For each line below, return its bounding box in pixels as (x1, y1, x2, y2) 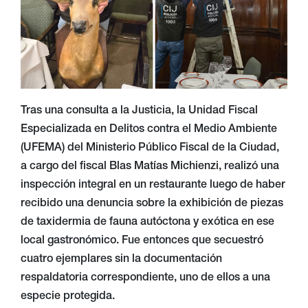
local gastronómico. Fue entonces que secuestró (21, 235, 263, 247)
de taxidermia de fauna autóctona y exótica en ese (21, 217, 274, 228)
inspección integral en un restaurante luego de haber (21, 179, 285, 191)
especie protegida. (21, 291, 115, 302)
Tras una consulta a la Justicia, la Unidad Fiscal (21, 105, 258, 117)
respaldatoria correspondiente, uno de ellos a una (21, 272, 270, 284)
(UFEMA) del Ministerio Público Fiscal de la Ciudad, (21, 142, 279, 154)
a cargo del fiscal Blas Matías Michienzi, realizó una (21, 161, 279, 173)
